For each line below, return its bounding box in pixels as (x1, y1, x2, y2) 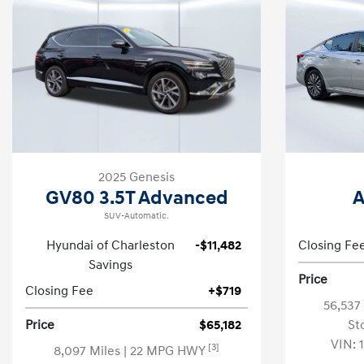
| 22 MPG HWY (123, 343, 208, 359)
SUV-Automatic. (104, 210, 169, 222)
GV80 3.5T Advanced (45, 186, 228, 210)
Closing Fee (25, 283, 93, 299)
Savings (88, 257, 132, 273)
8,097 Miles (54, 343, 123, 359)
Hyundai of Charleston (45, 237, 175, 253)
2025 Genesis (98, 169, 175, 185)
